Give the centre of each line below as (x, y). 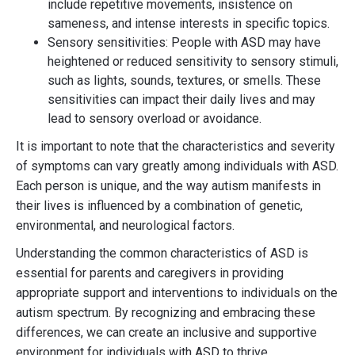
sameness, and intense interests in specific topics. (189, 23)
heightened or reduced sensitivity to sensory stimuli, (193, 61)
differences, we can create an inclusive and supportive (166, 332)
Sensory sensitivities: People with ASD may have (184, 42)
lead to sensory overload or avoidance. (155, 118)
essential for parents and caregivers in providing (150, 273)
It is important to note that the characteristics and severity (176, 146)
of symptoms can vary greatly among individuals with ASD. (177, 166)
